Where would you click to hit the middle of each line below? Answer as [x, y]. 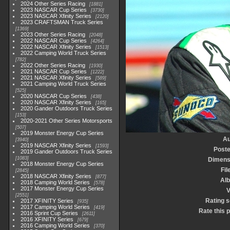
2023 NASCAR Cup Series [54, 10]
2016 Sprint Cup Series [50, 213]
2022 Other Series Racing [53, 65]
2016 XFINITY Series [47, 219]
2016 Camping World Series [55, 225]
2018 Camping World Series [55, 182]
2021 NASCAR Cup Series [54, 71]
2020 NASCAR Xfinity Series [56, 102]
